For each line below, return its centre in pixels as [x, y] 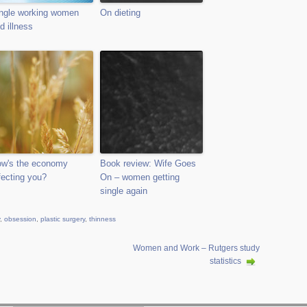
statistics [225, 261]
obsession [20, 219]
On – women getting [140, 177]
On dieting [120, 13]
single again [124, 191]
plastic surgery [63, 219]
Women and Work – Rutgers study [196, 248]
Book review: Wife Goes [148, 163]
